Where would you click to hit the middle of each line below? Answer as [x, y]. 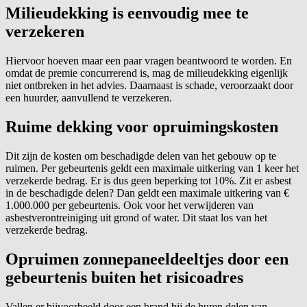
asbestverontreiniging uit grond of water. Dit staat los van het [136, 218]
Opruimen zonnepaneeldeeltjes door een [147, 259]
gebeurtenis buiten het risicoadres [124, 277]
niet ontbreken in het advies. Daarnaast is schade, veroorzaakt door [149, 86]
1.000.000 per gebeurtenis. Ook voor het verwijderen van [130, 205]
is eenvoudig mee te [179, 13]
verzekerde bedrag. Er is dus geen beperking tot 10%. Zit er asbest [148, 181]
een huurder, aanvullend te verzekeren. [89, 98]
